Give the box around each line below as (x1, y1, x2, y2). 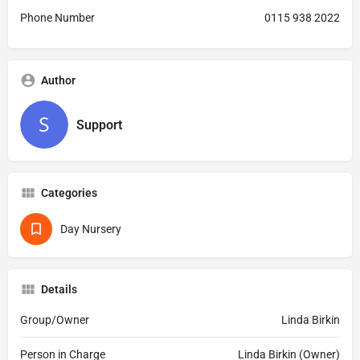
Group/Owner (20, 313, 89, 326)
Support (76, 117, 122, 133)
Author (41, 74, 76, 87)
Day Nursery (60, 223, 121, 235)
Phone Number (20, 11, 95, 24)
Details (41, 283, 77, 296)
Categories (41, 186, 97, 199)
